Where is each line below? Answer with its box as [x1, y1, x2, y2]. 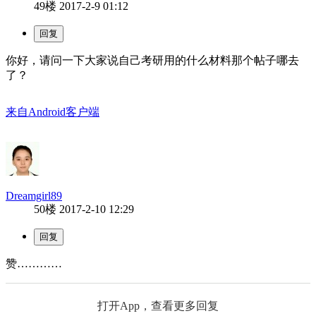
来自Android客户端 [6, 105, 99, 118]
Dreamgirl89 [6, 189, 62, 202]
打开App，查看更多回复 [97, 299, 219, 312]
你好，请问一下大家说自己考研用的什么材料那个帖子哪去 [6, 54, 299, 66]
